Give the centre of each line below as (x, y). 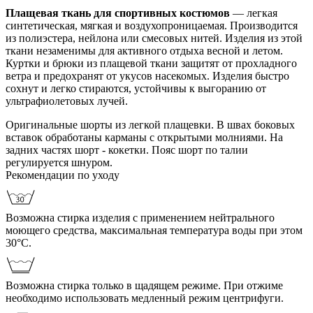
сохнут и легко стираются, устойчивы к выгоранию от (136, 88)
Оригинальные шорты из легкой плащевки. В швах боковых (150, 124)
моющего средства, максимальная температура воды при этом (154, 230)
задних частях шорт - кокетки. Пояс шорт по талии (127, 150)
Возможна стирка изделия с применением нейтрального (140, 217)
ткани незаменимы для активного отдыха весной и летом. (144, 50)
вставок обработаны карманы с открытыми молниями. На (144, 137)
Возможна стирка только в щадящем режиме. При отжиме (144, 285)
